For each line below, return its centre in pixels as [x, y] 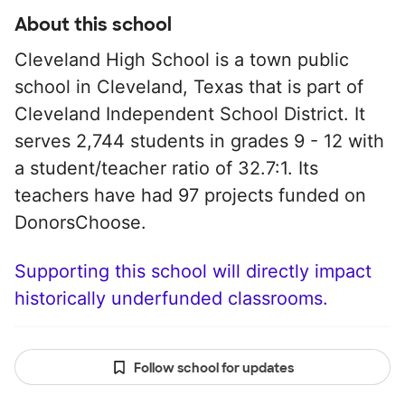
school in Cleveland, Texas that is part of [189, 87]
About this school [93, 24]
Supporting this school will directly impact [193, 271]
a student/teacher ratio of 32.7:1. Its [166, 168]
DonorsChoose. [80, 222]
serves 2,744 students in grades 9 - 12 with [199, 141]
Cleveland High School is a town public [182, 60]
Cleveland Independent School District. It [190, 114]
